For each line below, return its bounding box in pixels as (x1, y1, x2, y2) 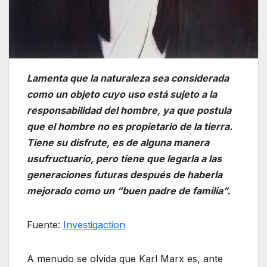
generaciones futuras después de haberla (27, 168, 222, 181)
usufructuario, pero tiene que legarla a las (27, 152, 222, 164)
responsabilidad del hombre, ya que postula (27, 104, 231, 116)
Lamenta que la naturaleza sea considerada (27, 72, 229, 84)
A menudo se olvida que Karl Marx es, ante (27, 252, 223, 265)
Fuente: (27, 218, 63, 231)
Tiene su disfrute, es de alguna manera (27, 136, 209, 148)
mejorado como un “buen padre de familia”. (27, 184, 230, 197)
